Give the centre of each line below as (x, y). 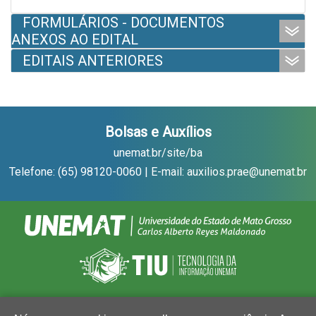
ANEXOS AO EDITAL (75, 40)
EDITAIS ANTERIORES (93, 61)
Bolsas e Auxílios (158, 132)
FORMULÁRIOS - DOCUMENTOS (123, 23)
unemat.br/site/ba (158, 153)
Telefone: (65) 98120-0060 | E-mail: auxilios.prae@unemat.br (158, 172)
